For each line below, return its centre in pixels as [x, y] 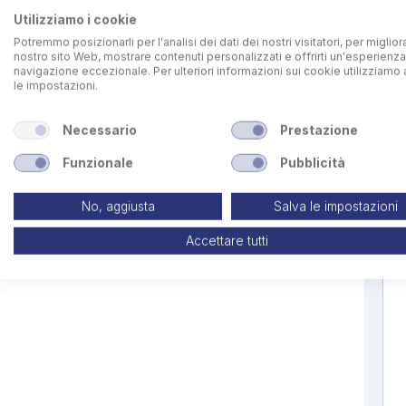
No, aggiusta [118, 206]
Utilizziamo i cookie [75, 19]
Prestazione [319, 130]
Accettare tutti [227, 241]
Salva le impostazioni [335, 206]
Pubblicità [312, 163]
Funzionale [97, 163]
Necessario [99, 130]
